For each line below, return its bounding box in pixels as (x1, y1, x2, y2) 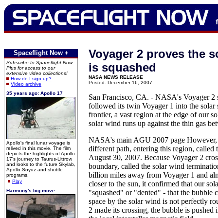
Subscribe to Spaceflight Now (6, 60, 73, 65)
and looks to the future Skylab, (6, 162, 75, 167)
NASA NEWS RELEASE (89, 74, 143, 80)
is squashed (89, 61, 156, 74)
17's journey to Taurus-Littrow (6, 156, 72, 162)
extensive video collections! (6, 71, 68, 76)
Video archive (11, 81, 41, 87)
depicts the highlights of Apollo (6, 151, 75, 156)
